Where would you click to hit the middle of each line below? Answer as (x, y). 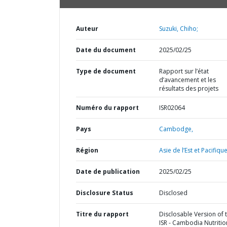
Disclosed (173, 193)
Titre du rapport (102, 214)
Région (87, 150)
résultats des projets (188, 88)
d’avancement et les (187, 80)
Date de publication (108, 172)
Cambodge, (176, 129)
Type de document (106, 71)
